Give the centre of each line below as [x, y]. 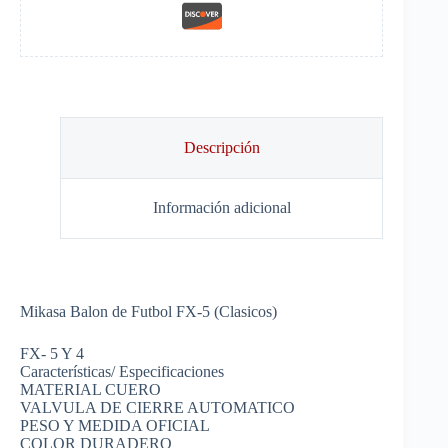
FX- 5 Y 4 [52, 354]
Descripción [221, 147]
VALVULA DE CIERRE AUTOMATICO [157, 408]
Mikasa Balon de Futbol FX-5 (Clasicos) [148, 312]
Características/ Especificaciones [122, 372]
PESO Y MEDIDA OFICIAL [115, 426]
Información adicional [221, 208]
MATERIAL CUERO [90, 390]
